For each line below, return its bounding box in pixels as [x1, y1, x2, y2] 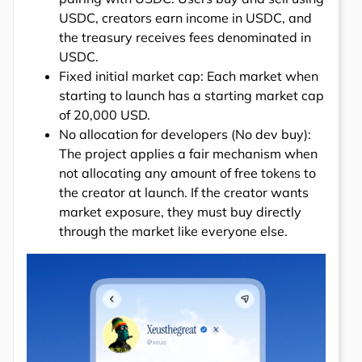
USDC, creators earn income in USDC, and [59, 9, 312, 26]
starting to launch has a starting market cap [59, 86, 324, 103]
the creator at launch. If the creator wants [59, 183, 309, 200]
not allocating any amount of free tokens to [59, 164, 316, 181]
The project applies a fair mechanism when [59, 145, 318, 162]
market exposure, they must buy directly [59, 203, 301, 220]
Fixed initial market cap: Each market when [59, 67, 318, 84]
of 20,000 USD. [59, 106, 150, 123]
